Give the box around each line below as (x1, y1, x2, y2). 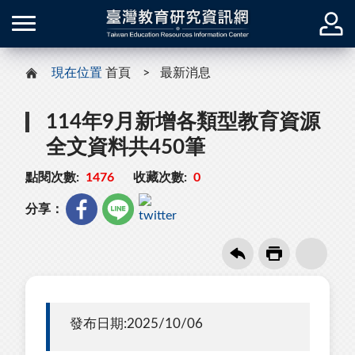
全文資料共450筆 (46, 136, 205, 158)
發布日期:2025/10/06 (70, 316, 203, 330)
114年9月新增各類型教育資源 (46, 111, 320, 132)
